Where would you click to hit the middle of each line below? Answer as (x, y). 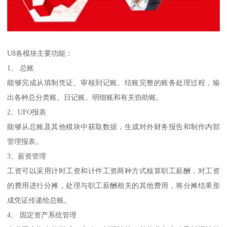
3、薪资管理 (27, 156)
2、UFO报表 (27, 112)
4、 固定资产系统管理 (42, 215)
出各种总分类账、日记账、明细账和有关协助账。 (85, 98)
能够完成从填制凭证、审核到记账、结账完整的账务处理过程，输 (113, 83)
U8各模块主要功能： (40, 53)
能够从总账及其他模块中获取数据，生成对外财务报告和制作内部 (113, 127)
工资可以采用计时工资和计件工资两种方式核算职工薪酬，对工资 (113, 171)
